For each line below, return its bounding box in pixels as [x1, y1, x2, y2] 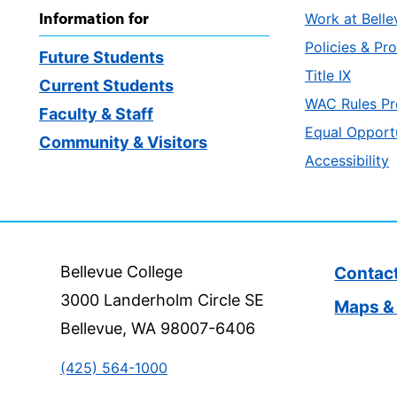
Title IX [305, 66, 351, 85]
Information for [39, 8, 149, 29]
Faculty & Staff [39, 105, 153, 124]
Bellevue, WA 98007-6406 [60, 319, 256, 339]
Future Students [39, 48, 164, 67]
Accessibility [305, 152, 389, 170]
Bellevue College [60, 262, 183, 282]
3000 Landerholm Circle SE [60, 291, 265, 310]
